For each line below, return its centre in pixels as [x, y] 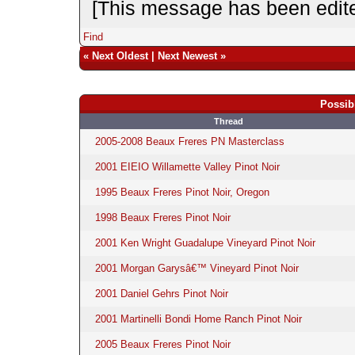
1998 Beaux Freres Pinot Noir [162, 217]
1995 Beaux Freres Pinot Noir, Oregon [182, 192]
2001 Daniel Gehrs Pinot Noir [161, 293]
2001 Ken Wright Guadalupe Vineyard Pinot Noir [205, 242]
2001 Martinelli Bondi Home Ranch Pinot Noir [198, 319]
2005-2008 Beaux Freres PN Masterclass [189, 141]
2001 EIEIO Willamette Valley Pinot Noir [187, 166]
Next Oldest [120, 55]
